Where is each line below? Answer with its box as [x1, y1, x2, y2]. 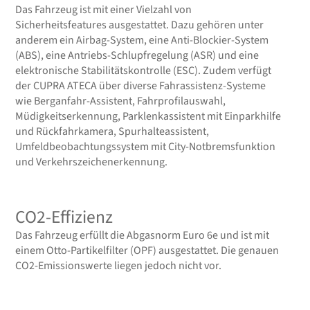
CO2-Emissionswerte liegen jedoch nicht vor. [15, 257, 222, 273]
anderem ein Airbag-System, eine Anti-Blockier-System [15, 32, 269, 48]
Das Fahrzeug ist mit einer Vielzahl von [15, 1, 192, 17]
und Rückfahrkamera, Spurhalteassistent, [15, 123, 210, 139]
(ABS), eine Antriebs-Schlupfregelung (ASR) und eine [15, 47, 259, 63]
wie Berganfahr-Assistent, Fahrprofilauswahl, [15, 93, 226, 109]
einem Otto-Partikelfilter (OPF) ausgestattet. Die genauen [15, 242, 280, 258]
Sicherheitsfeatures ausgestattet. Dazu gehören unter [15, 17, 264, 33]
